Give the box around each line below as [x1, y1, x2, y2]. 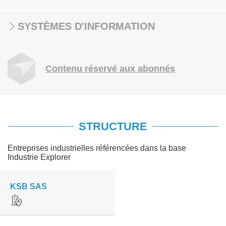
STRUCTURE [79, 120, 147, 133]
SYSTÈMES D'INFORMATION [18, 21, 155, 32]
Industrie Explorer [8, 153, 71, 161]
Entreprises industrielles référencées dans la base [8, 144, 186, 152]
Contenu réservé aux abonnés [45, 64, 175, 74]
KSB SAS [10, 182, 47, 191]
